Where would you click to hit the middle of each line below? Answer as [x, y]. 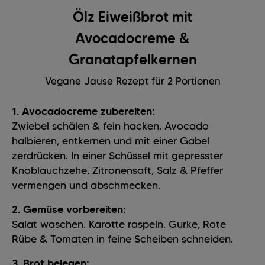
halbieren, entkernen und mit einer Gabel [111, 141]
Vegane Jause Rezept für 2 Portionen [132, 81]
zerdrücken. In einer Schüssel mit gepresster [117, 156]
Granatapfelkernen [132, 60]
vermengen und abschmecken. [86, 185]
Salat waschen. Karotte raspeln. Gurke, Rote [119, 224]
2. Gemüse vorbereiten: [69, 210]
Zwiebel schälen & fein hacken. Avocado [110, 126]
